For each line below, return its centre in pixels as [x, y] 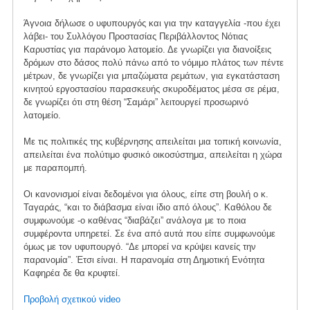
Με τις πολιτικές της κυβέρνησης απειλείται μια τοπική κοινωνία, [152, 141]
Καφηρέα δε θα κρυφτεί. [72, 273]
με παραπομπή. [55, 167]
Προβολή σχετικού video [72, 299]
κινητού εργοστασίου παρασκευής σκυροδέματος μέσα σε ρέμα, [151, 89]
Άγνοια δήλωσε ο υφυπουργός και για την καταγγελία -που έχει [152, 23]
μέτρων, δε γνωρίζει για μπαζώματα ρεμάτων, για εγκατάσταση [151, 75]
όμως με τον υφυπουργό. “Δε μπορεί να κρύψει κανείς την [139, 246]
